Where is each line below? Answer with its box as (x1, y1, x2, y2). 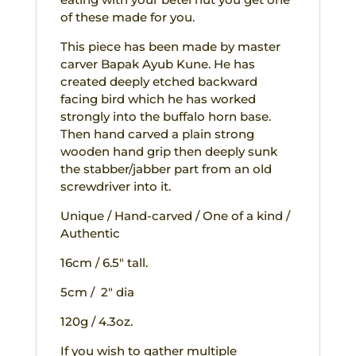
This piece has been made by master (60, 38, 281, 54)
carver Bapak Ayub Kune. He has (60, 56, 255, 72)
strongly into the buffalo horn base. (60, 108, 271, 124)
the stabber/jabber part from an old (60, 161, 272, 176)
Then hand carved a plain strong (60, 126, 254, 141)
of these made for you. (60, 9, 195, 25)
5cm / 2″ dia (60, 284, 134, 300)
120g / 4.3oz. (60, 313, 133, 329)
